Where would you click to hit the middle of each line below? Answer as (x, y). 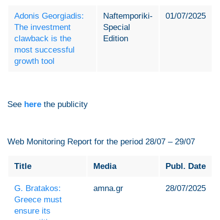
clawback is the (43, 39)
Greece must (38, 200)
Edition (116, 39)
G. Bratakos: (38, 189)
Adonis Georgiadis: (49, 16)
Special (117, 27)
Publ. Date (186, 166)
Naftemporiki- (128, 16)
